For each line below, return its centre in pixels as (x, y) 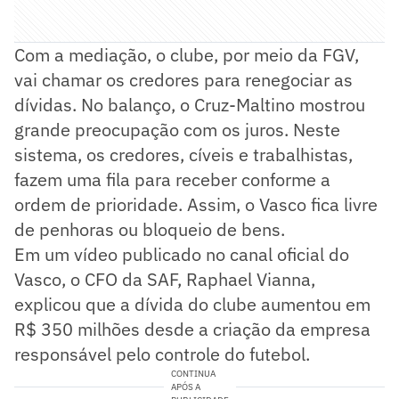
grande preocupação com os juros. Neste (177, 129)
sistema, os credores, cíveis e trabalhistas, (183, 154)
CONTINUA (193, 373)
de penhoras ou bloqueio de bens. (150, 229)
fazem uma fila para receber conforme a (172, 179)
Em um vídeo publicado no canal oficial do (182, 254)
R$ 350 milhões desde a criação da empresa (192, 329)
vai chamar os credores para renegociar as (183, 79)
